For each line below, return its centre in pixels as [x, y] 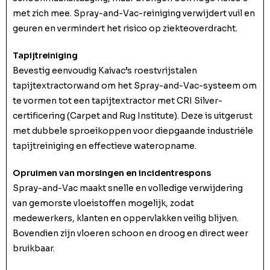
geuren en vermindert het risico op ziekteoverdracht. [125, 29]
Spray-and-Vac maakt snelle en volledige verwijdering [128, 188]
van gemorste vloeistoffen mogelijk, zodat [103, 203]
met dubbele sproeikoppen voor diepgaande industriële [133, 131]
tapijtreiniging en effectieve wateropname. [105, 146]
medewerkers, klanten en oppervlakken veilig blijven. [126, 218]
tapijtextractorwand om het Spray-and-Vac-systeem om [135, 86]
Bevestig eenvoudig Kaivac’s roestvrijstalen [105, 71]
